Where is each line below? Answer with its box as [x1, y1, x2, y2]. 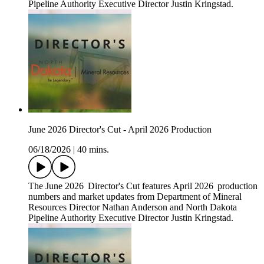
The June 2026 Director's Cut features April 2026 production [28, 181, 258, 192]
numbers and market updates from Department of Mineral [28, 192, 242, 202]
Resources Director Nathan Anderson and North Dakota [28, 202, 237, 213]
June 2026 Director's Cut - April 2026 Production [28, 124, 212, 135]
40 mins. [77, 144, 109, 155]
